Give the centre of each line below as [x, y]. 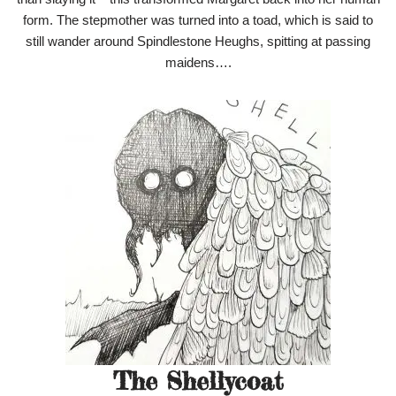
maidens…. [198, 63]
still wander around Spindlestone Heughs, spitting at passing [198, 42]
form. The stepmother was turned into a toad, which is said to [198, 20]
